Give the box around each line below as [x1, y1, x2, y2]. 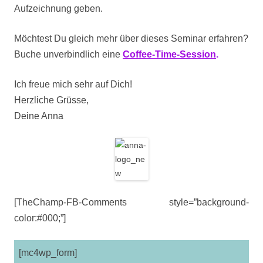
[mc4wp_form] [18, 247, 77, 258]
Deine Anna [14, 111, 63, 121]
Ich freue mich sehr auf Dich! [14, 79, 132, 89]
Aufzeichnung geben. [14, 4, 103, 14]
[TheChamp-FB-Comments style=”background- [14, 197, 249, 207]
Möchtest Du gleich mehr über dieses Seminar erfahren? [14, 33, 248, 43]
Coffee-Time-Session [123, 49, 216, 59]
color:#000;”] [14, 213, 66, 223]
